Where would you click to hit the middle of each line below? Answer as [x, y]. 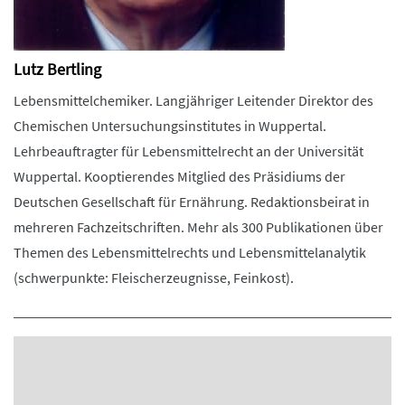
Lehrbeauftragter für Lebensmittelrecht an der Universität [188, 151]
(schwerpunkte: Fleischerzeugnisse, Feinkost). [154, 278]
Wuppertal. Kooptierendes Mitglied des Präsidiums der [179, 176]
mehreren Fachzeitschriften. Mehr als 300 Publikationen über [198, 227]
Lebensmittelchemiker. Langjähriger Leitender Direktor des [193, 100]
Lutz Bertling [57, 69]
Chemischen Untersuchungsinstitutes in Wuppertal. [170, 126]
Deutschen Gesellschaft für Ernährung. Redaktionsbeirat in [192, 202]
